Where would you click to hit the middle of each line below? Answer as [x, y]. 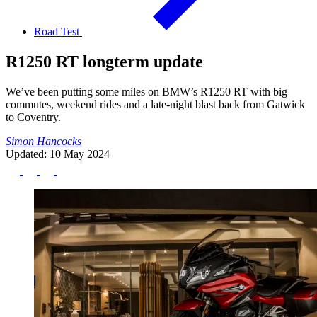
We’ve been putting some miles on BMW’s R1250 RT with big [146, 91]
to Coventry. [33, 117]
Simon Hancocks [44, 141]
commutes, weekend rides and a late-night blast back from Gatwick [155, 104]
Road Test [58, 31]
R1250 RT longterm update [104, 61]
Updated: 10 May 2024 [58, 154]
